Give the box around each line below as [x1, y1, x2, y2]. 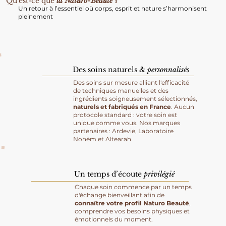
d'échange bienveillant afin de [74, 191, 164, 199]
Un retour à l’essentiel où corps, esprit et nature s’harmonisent [18, 5, 207, 13]
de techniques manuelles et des [73, 86, 168, 94]
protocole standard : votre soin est [73, 110, 177, 119]
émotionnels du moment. [74, 215, 153, 223]
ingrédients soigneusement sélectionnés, [73, 94, 197, 102]
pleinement [18, 13, 53, 21]
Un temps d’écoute [74, 169, 144, 179]
